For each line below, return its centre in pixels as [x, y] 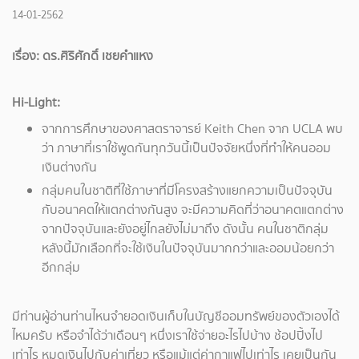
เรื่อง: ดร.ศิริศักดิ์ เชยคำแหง [84, 56]
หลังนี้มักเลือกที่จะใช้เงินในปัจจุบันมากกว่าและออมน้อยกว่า [188, 248]
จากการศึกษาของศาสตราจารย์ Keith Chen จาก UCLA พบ [192, 129]
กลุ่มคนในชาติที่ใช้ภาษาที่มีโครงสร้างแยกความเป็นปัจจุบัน [187, 191]
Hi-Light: [38, 102]
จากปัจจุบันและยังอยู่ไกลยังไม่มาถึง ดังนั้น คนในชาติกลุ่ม [185, 229]
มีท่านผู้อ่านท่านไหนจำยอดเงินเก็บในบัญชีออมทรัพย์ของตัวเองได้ [176, 316]
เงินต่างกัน [69, 167]
